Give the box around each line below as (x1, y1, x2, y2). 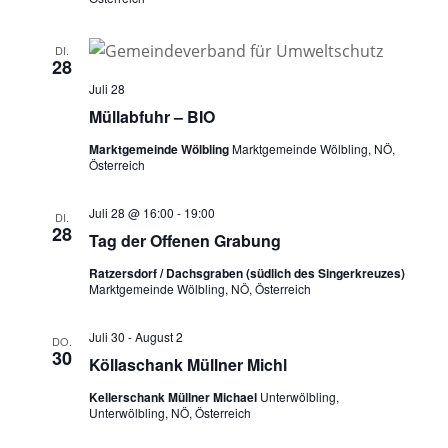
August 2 (134, 327, 183, 345)
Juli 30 (88, 327, 125, 345)
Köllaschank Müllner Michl (88, 352, 287, 376)
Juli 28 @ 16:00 (88, 203, 174, 221)
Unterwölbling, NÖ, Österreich (88, 403, 251, 421)
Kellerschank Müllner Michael (88, 387, 260, 406)
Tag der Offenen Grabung (88, 228, 281, 252)
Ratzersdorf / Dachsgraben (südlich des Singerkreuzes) (88, 263, 405, 282)
